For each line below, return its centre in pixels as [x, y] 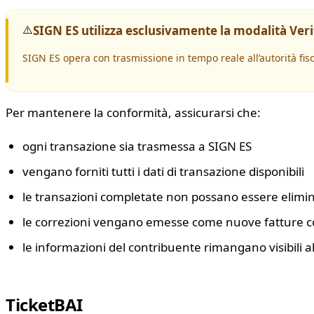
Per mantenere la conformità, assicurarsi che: [133, 112]
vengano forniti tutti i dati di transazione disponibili [163, 171]
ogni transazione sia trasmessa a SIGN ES [137, 146]
